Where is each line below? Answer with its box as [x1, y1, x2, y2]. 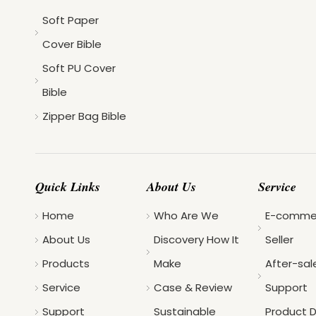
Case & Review [154, 280, 232, 296]
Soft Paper [42, 13, 99, 28]
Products [42, 256, 90, 272]
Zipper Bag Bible [42, 109, 126, 124]
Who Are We [154, 208, 219, 224]
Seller [265, 232, 293, 248]
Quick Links [35, 178, 100, 196]
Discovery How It [154, 232, 239, 248]
